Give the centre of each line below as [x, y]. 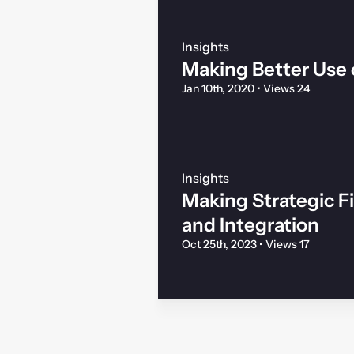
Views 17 [286, 244]
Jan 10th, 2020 [219, 88]
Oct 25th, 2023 [220, 244]
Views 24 [286, 88]
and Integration [250, 224]
